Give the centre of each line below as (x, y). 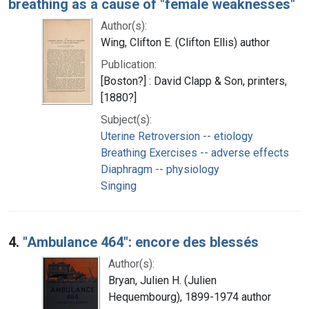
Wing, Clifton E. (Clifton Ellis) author (185, 42)
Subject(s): (126, 119)
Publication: (129, 64)
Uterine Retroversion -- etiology (177, 136)
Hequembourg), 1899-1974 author (190, 297)
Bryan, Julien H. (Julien (162, 280)
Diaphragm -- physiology (160, 169)
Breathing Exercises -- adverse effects (195, 152)
